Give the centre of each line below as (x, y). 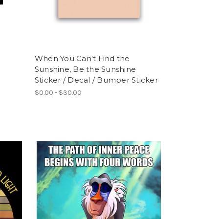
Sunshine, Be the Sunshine (85, 69)
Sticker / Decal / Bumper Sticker (96, 80)
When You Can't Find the (82, 59)
